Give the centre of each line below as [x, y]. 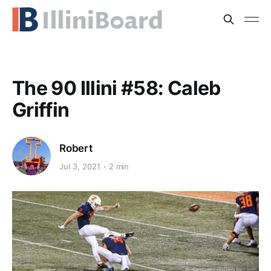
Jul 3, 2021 [80, 167]
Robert [76, 148]
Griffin [41, 110]
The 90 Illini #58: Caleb [116, 88]
